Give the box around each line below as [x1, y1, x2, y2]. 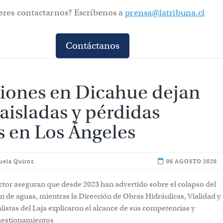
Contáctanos [66, 40, 119, 52]
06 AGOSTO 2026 [165, 158, 217, 165]
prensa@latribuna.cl [125, 7, 205, 18]
